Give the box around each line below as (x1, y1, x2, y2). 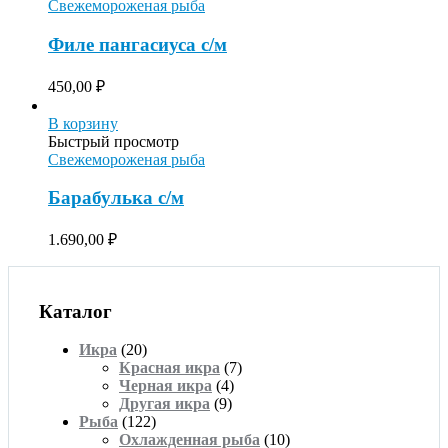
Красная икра (119, 359, 220, 377)
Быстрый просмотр (48, 132, 179, 150)
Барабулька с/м (48, 187, 184, 209)
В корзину (48, 114, 118, 132)
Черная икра (119, 377, 212, 395)
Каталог (39, 300, 112, 322)
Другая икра (119, 395, 210, 413)
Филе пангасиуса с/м (48, 33, 227, 55)
